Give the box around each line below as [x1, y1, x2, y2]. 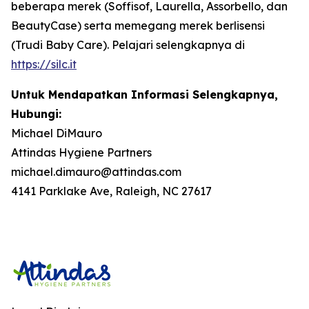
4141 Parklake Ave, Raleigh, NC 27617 [11, 184, 212, 198]
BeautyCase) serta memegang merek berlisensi [11, 19, 265, 32]
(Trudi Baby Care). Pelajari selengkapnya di [11, 38, 245, 52]
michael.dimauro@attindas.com [11, 165, 181, 179]
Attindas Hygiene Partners [11, 146, 152, 159]
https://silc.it [11, 57, 77, 71]
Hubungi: [11, 107, 61, 121]
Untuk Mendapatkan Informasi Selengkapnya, [11, 88, 278, 101]
